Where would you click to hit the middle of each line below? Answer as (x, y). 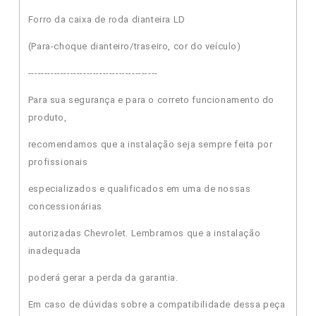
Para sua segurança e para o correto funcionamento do (151, 99)
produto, (47, 117)
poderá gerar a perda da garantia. (103, 277)
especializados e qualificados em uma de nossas (139, 188)
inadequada (54, 250)
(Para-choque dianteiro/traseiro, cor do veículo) (134, 46)
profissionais (58, 162)
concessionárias (65, 206)
